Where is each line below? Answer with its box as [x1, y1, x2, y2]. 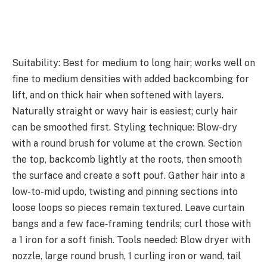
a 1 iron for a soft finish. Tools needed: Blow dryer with [12, 234, 250, 246]
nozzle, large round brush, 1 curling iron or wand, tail [12, 250, 241, 262]
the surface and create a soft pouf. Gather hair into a [12, 170, 245, 182]
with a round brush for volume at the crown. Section [12, 138, 242, 150]
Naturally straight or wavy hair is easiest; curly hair [12, 105, 238, 117]
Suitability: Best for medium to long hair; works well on [12, 57, 255, 69]
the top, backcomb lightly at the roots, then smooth [12, 154, 242, 166]
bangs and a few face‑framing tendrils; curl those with [12, 218, 251, 230]
